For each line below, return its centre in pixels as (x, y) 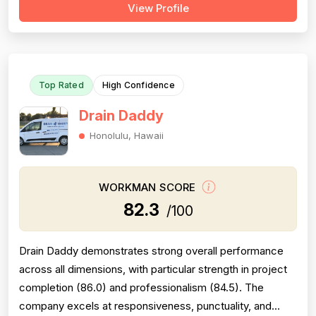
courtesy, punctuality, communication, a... (119, 47)
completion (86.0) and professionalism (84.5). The (141, 287)
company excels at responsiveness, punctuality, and (145, 306)
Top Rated (61, 85)
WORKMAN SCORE (149, 188)
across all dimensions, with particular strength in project (153, 269)
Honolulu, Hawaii (127, 135)
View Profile (158, 8)
